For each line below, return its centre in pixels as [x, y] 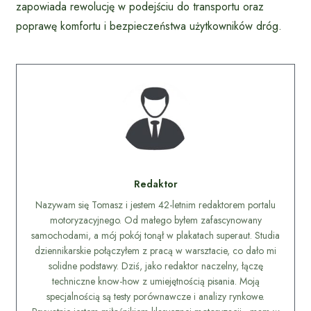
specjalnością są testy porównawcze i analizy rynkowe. [155, 296]
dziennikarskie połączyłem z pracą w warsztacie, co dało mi [155, 250]
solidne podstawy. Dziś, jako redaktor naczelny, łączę [155, 266]
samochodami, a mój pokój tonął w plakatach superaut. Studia [155, 235]
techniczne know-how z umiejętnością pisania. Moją [155, 281]
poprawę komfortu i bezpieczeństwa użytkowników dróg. [149, 26]
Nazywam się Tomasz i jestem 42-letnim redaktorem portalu [155, 204]
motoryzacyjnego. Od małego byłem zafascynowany [155, 220]
